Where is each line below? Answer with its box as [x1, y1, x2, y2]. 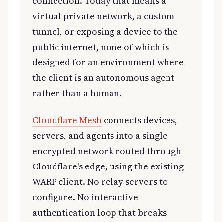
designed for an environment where [32, 55, 184, 68]
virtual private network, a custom [32, 9, 174, 22]
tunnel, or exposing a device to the [32, 25, 178, 38]
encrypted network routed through [32, 144, 181, 157]
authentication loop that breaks [32, 206, 166, 219]
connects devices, [102, 113, 177, 126]
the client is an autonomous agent [32, 71, 174, 84]
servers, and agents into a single [32, 129, 167, 142]
